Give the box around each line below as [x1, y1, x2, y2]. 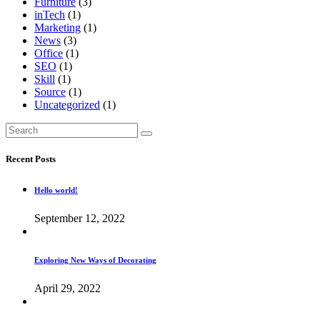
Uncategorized [34, 98, 100, 111]
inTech [34, 8, 65, 21]
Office [34, 46, 63, 59]
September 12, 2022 [34, 211, 125, 224]
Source [34, 85, 66, 98]
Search [5, 121, 36, 134]
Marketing [34, 21, 81, 34]
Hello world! [34, 185, 78, 194]
